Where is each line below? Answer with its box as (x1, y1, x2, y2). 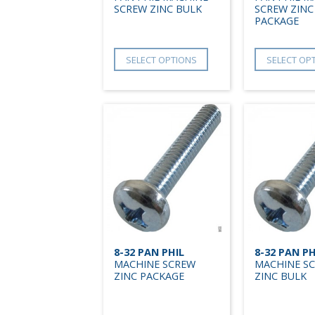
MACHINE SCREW (114, 257, 195, 271)
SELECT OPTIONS (125, 53, 197, 66)
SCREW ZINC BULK (114, 2, 202, 16)
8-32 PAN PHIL (114, 245, 184, 259)
